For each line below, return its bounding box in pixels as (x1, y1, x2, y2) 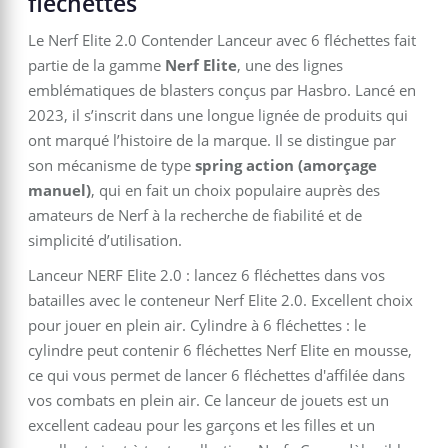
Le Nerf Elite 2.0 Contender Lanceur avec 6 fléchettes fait (28, 30, 416, 51)
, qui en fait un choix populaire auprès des (91, 180, 380, 201)
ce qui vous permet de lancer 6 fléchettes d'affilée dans (28, 365, 405, 386)
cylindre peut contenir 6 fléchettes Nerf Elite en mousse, (28, 340, 412, 361)
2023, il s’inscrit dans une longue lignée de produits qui (28, 105, 408, 126)
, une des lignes (237, 55, 343, 76)
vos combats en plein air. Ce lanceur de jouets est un (28, 390, 389, 411)
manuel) (28, 180, 91, 201)
